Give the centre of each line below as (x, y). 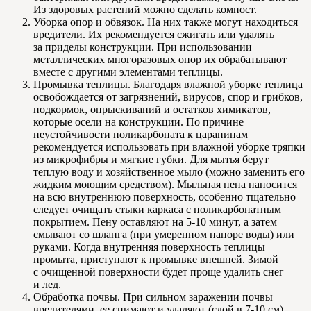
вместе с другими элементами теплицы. (128, 72)
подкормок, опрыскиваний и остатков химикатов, (152, 109)
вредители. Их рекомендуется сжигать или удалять (154, 34)
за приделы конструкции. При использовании (143, 47)
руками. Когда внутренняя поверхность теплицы (149, 246)
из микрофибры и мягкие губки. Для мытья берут (151, 159)
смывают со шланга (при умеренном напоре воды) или (164, 234)
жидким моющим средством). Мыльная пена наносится (165, 184)
